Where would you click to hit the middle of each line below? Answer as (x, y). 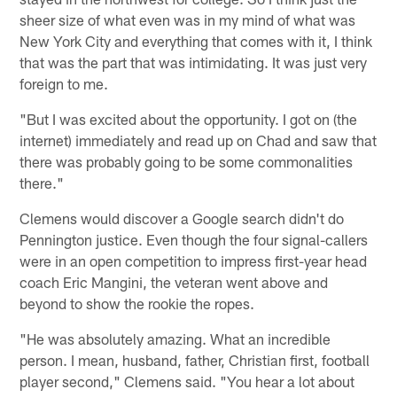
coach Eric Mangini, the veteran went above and (174, 282)
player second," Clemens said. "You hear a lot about (187, 381)
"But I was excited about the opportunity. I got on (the (189, 119)
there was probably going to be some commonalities (187, 162)
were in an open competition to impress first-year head (194, 261)
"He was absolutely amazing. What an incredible (175, 339)
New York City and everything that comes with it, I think (196, 41)
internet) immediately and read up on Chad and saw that (198, 140)
